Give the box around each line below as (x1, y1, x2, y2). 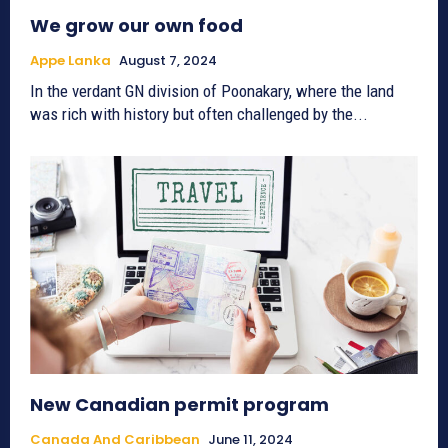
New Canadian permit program (30, 391, 329, 417)
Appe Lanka (30, 51, 111, 71)
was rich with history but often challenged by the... (30, 104, 368, 125)
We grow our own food (30, 13, 243, 39)
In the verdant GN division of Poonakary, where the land (30, 81, 394, 102)
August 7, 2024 (119, 51, 217, 71)
